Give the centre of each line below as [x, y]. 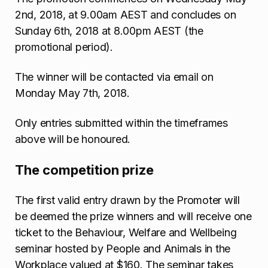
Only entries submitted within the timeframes [121, 123]
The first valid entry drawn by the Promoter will [127, 200]
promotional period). [64, 47]
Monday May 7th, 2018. [72, 93]
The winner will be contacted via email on [114, 77]
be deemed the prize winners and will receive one [133, 217]
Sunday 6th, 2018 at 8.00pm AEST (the [109, 31]
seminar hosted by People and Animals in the [123, 249]
